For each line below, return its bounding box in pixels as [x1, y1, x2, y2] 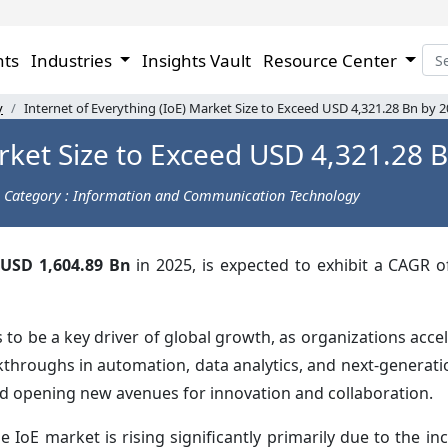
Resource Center [263, 48, 402, 72]
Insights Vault [142, 48, 252, 72]
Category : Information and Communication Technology [4, 185, 360, 205]
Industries [30, 48, 116, 72]
